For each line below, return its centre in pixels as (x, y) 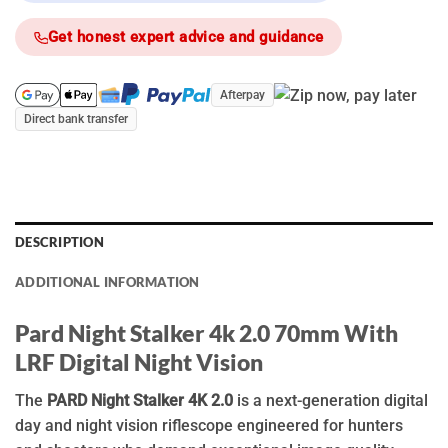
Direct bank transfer (76, 119)
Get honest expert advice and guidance (186, 37)
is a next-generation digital (330, 400)
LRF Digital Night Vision (139, 362)
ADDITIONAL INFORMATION (107, 282)
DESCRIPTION (59, 242)
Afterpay (242, 95)
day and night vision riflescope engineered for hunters (209, 425)
